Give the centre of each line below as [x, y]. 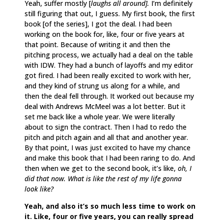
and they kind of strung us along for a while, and [102, 85]
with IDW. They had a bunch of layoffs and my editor [109, 65]
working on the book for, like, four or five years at [105, 34]
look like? [39, 189]
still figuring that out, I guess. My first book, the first [110, 13]
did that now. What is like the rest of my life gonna [103, 178]
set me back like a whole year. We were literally [100, 116]
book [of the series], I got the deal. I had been [98, 24]
